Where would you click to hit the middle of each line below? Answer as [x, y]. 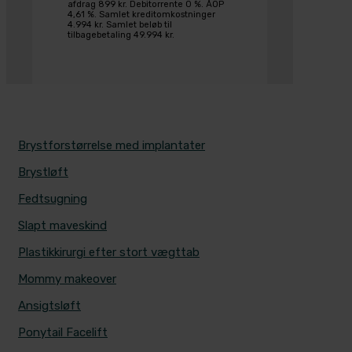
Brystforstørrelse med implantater [112, 146]
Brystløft [43, 172]
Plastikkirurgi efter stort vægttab [109, 253]
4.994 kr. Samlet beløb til [120, 25]
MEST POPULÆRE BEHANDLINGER [105, 117]
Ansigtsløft [49, 306]
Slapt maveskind [62, 226]
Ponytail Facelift [63, 333]
